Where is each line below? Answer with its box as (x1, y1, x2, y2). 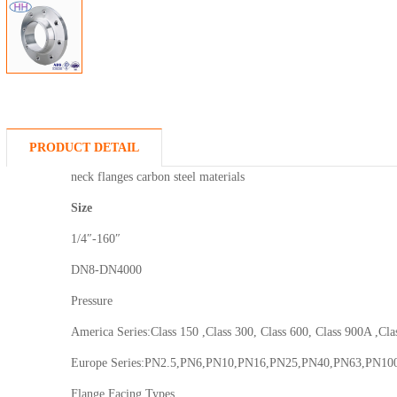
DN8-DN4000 (71, 263, 143, 276)
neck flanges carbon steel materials (71, 170, 245, 183)
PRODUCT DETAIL (29, 141, 139, 154)
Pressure (71, 294, 113, 307)
